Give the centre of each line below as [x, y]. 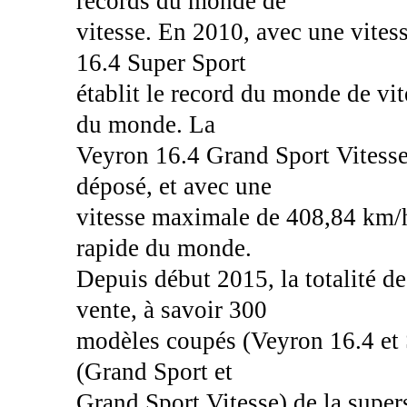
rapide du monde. [164, 248]
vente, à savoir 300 [171, 309]
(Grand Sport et [154, 371]
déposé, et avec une [174, 186]
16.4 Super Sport [161, 62]
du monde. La [145, 124]
